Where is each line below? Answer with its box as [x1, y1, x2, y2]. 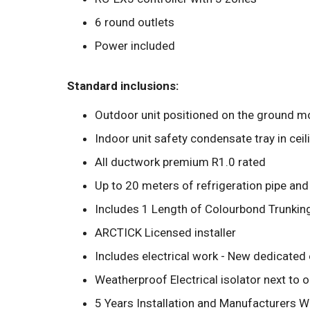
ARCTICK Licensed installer [95, 226, 236, 239]
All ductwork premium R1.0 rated [95, 155, 266, 169]
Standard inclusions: [67, 79, 179, 93]
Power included [95, 39, 175, 53]
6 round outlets [95, 15, 174, 29]
